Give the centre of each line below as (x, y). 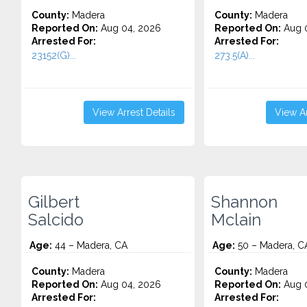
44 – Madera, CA (90, 245)
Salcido (56, 220)
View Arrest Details (134, 112)
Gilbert (54, 202)
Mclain (236, 220)
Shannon (244, 202)
